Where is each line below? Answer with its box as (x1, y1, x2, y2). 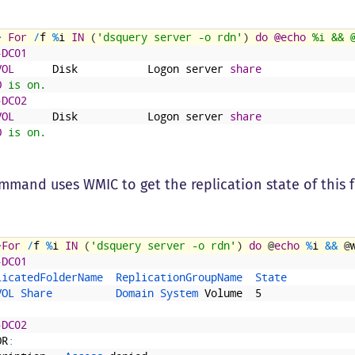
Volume (204, 286, 243, 300)
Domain (116, 286, 161, 300)
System (160, 286, 205, 300)
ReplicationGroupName (116, 270, 256, 284)
